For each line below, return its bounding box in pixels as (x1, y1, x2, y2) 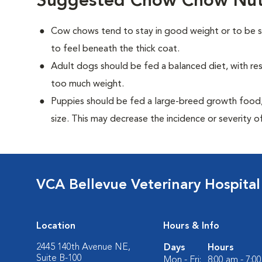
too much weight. (51, 80, 124, 89)
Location (36, 222, 75, 231)
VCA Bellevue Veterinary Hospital (36, 178, 260, 192)
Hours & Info (163, 222, 219, 231)
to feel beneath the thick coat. (51, 44, 180, 54)
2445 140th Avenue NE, (36, 243, 130, 252)
